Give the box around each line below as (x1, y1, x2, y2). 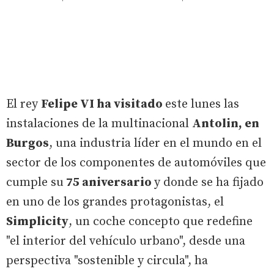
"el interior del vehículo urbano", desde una (6, 233, 245, 249)
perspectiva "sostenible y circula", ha (6, 253, 208, 268)
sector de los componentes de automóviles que (6, 155, 266, 171)
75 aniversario (64, 174, 154, 190)
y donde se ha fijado (154, 174, 264, 190)
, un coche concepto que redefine (68, 213, 253, 229)
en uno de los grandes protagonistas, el (6, 194, 224, 210)
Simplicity (6, 213, 68, 229)
